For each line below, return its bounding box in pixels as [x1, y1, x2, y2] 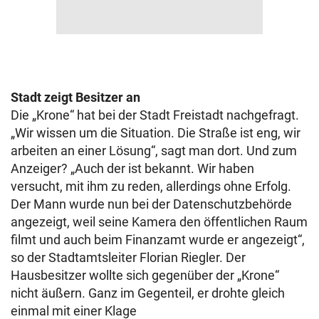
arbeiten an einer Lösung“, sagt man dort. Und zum [11, 143, 297, 158]
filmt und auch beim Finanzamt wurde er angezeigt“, [11, 232, 305, 247]
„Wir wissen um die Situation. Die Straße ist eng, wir [11, 125, 300, 140]
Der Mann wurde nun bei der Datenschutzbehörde [11, 197, 292, 211]
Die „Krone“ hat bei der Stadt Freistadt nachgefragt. [11, 108, 299, 122]
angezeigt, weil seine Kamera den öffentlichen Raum [11, 214, 308, 229]
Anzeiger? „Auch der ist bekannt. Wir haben [11, 161, 254, 176]
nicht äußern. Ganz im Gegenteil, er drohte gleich [11, 286, 285, 300]
